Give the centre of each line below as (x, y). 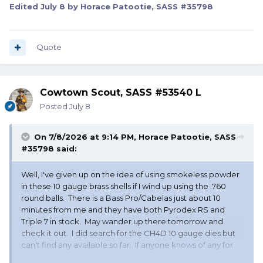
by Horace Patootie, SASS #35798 (139, 7)
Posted (55, 107)
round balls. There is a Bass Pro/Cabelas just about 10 (121, 198)
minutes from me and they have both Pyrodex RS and (123, 210)
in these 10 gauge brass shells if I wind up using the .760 (124, 186)
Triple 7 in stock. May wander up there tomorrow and (122, 222)
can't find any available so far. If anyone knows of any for (127, 245)
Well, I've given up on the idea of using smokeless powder (130, 175)
